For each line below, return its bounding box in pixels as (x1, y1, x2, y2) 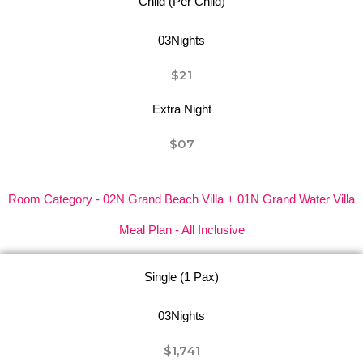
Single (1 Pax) (144, 270, 219, 284)
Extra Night (152, 102, 211, 116)
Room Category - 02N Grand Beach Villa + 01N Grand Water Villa (8, 192, 355, 206)
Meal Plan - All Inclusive (118, 223, 245, 237)
